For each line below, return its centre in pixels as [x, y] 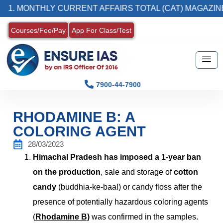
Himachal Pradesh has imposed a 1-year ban [117, 157]
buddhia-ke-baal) [91, 187]
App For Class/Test [102, 30]
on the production [67, 172]
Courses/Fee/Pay [38, 30]
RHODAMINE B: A [74, 117]
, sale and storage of [137, 172]
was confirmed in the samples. [144, 217]
